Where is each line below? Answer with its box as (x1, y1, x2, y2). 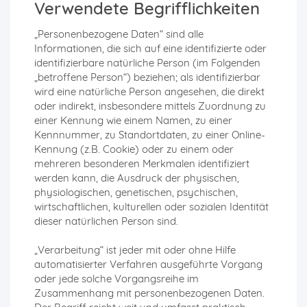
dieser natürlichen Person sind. (34, 214, 178, 228)
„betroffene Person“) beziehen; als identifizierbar (34, 71, 260, 84)
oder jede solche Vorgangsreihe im (34, 272, 199, 286)
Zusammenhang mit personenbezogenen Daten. (34, 286, 265, 300)
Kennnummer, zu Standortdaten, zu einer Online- (34, 128, 265, 142)
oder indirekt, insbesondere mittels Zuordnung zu (34, 99, 266, 113)
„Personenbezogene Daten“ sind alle (34, 27, 204, 41)
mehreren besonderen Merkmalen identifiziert (34, 157, 249, 171)
